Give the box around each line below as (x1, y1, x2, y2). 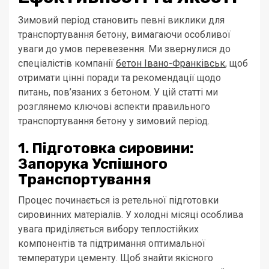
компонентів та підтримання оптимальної (18, 238, 205, 250)
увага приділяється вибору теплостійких (18, 223, 199, 235)
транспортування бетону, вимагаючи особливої (18, 29, 231, 41)
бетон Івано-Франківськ (116, 58, 225, 70)
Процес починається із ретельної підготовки (18, 195, 219, 207)
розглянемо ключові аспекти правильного (18, 101, 210, 113)
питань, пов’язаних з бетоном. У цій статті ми (18, 86, 218, 98)
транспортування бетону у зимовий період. (18, 115, 210, 127)
